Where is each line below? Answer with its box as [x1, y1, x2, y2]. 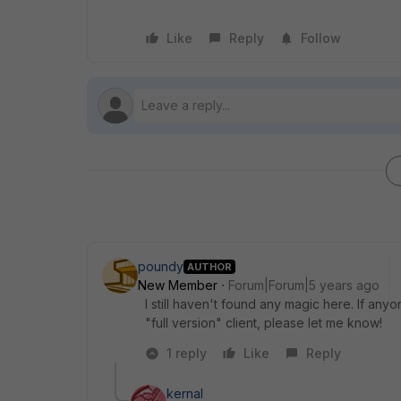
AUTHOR [187, 260, 232, 273]
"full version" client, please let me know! [145, 315, 382, 330]
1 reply [166, 346, 207, 361]
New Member [138, 277, 218, 293]
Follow [301, 30, 341, 46]
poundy [138, 259, 183, 274]
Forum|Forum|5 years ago [228, 277, 380, 293]
